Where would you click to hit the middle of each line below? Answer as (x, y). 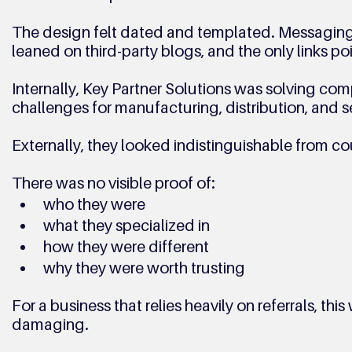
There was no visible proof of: (113, 183)
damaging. (50, 324)
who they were (94, 204)
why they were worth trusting (144, 268)
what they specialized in (126, 225)
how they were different (126, 247)
